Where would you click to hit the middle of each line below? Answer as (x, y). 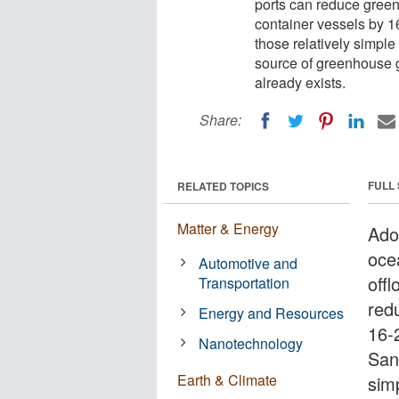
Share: (220, 120)
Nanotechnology (251, 343)
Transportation (244, 282)
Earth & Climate (227, 379)
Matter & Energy (228, 228)
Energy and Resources (272, 313)
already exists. (300, 82)
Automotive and (248, 263)
